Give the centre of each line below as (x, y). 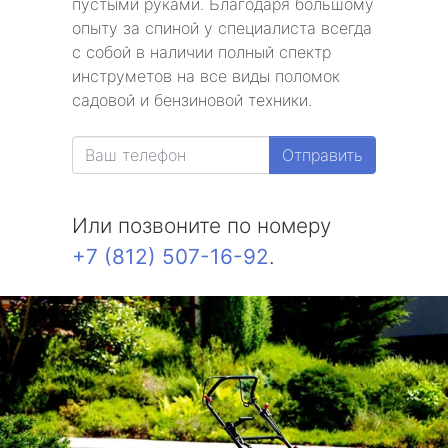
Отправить (322, 155)
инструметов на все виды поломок (206, 76)
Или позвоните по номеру (201, 225)
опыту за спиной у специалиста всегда (222, 28)
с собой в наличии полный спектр (201, 52)
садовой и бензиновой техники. (192, 100)
